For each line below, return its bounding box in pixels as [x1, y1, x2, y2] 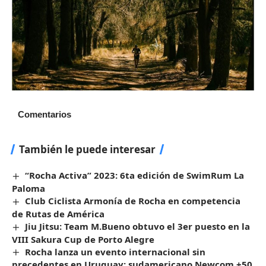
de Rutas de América [12, 207, 104, 220]
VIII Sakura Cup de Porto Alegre [12, 233, 154, 245]
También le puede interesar [19, 142, 156, 156]
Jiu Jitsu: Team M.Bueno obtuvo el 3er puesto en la [25, 220, 251, 232]
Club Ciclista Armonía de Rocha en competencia [25, 194, 241, 207]
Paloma [12, 182, 45, 194]
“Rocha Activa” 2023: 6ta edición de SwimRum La [25, 169, 245, 181]
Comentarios [18, 109, 71, 119]
